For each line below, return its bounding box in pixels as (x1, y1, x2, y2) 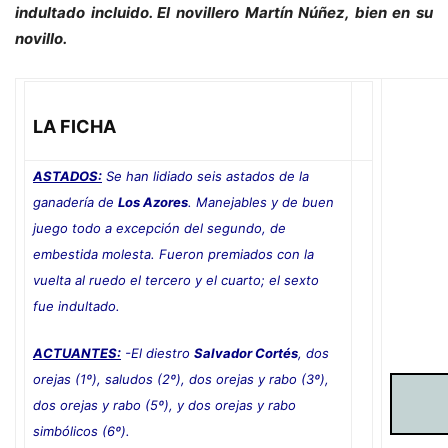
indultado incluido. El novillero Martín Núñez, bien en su (15, 2, 433, 22)
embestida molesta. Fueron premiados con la (33, 245, 314, 262)
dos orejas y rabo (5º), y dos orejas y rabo (33, 396, 296, 413)
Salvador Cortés (194, 344, 298, 361)
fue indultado (33, 297, 116, 314)
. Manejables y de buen (188, 193, 334, 210)
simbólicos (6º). (33, 422, 130, 439)
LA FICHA (33, 115, 116, 137)
